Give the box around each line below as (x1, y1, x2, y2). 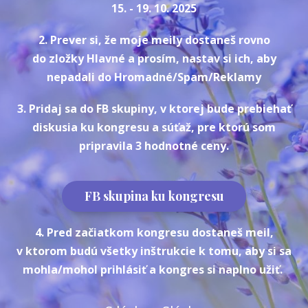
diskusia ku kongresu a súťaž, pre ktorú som (32, 120, 276, 135)
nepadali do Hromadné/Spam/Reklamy (47, 69, 261, 85)
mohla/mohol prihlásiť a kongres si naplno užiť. (23, 261, 285, 277)
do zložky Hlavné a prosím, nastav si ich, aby (32, 50, 276, 66)
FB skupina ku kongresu (84, 187, 224, 204)
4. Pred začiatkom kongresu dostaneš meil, (34, 224, 274, 240)
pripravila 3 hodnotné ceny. (79, 138, 229, 154)
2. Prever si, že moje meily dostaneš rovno (38, 32, 270, 47)
